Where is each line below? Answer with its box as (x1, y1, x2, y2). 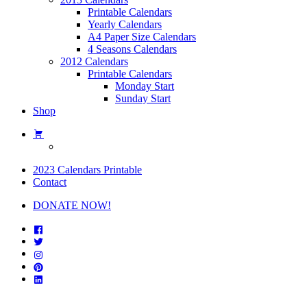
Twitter (44, 236, 75, 248)
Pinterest (44, 261, 81, 273)
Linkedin (44, 274, 83, 286)
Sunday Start (115, 92, 171, 104)
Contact (33, 175, 66, 188)
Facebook (44, 223, 86, 235)
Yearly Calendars (88, 18, 162, 30)
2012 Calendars (60, 55, 128, 67)
